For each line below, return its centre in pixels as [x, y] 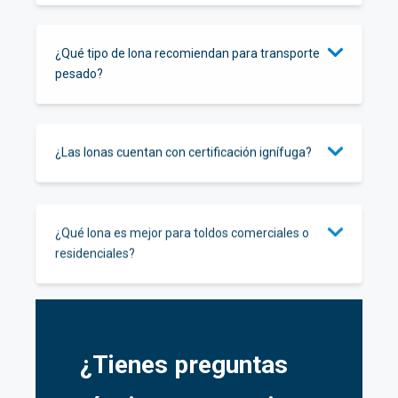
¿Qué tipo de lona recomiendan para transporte [187, 53]
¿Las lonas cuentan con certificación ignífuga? [183, 151]
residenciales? [95, 250]
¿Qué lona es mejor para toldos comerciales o [182, 230]
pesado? [79, 73]
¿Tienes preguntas [184, 364]
